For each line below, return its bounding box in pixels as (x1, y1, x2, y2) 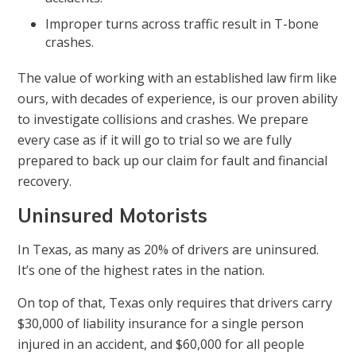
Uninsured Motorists (17, 203, 208, 228)
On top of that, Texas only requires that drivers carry (17, 294, 333, 312)
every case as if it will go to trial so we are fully (17, 131, 292, 149)
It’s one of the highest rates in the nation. (17, 261, 265, 280)
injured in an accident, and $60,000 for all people (17, 335, 305, 354)
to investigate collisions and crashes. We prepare (17, 110, 309, 129)
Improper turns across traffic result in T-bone (45, 15, 319, 33)
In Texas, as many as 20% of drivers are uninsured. (17, 241, 319, 259)
